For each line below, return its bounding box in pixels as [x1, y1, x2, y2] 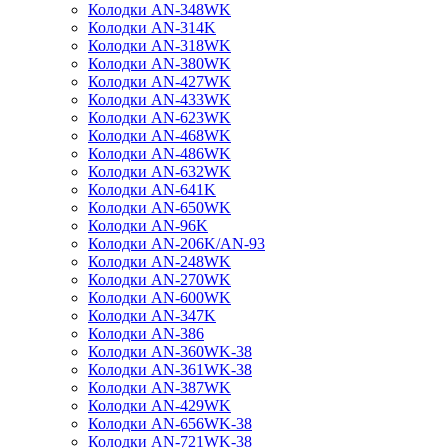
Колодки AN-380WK [88, 55, 231, 72]
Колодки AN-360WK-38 [88, 343, 252, 360]
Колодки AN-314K [88, 19, 216, 36]
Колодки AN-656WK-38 [88, 415, 252, 432]
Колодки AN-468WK [88, 127, 231, 144]
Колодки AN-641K [88, 181, 216, 198]
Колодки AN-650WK [88, 199, 231, 216]
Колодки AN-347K [88, 307, 216, 324]
